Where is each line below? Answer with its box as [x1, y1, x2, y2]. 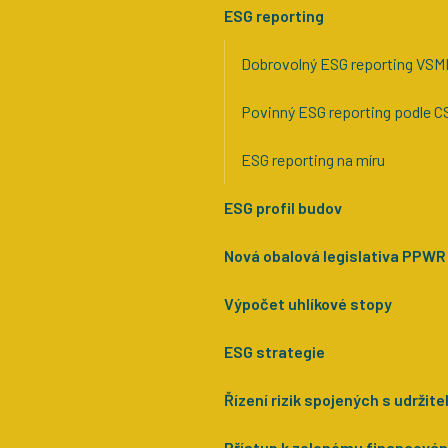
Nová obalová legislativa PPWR [224, 245, 446, 265]
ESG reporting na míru [241, 149, 385, 169]
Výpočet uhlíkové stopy [224, 293, 392, 313]
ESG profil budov [224, 197, 342, 217]
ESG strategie [224, 341, 325, 361]
